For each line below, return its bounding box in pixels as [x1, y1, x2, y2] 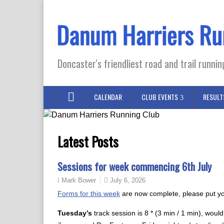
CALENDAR [94, 91, 122, 102]
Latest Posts [57, 131, 118, 151]
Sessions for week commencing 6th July [57, 158, 211, 174]
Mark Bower [61, 177, 96, 184]
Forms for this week [57, 189, 120, 197]
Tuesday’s [57, 209, 92, 217]
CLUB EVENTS [141, 91, 178, 102]
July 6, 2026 [110, 176, 145, 184]
